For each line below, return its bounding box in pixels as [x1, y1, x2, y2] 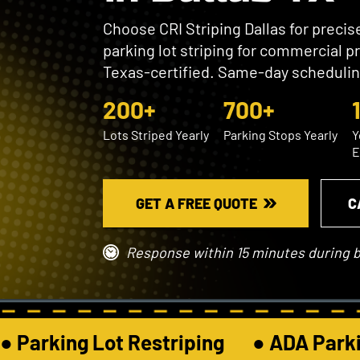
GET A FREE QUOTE [135, 194, 257, 212]
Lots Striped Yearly [103, 127, 209, 142]
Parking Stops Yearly [223, 127, 337, 142]
